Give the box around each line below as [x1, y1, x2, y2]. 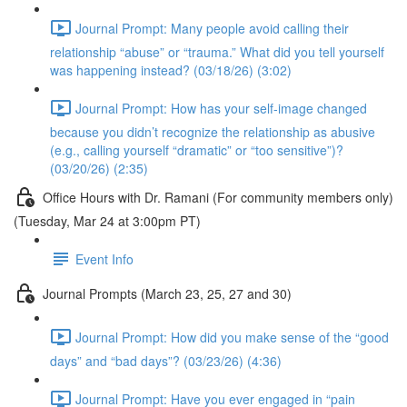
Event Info [75, 249, 134, 268]
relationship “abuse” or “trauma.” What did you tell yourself [50, 43, 384, 61]
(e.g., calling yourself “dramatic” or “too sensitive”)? [50, 141, 343, 159]
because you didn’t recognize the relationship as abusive [50, 123, 375, 141]
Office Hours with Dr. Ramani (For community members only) [43, 187, 393, 206]
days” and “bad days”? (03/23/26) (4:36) [50, 352, 282, 370]
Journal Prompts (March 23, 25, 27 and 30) [43, 283, 292, 303]
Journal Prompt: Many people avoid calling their [75, 18, 349, 37]
